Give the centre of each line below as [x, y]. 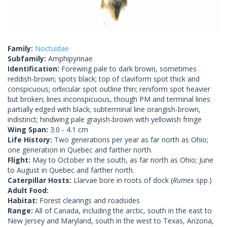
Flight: [20, 160]
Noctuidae [52, 48]
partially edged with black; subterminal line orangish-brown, [104, 109]
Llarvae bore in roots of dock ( [123, 180]
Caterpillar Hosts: [41, 180]
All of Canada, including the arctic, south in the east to [123, 210]
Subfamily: [28, 58]
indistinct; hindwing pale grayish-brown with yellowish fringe [105, 119]
